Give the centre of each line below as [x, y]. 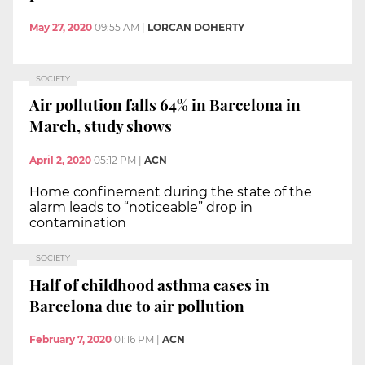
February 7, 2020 [70, 340]
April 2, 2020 [60, 160]
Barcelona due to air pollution [137, 305]
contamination [78, 222]
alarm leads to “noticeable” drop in [141, 207]
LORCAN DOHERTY [196, 27]
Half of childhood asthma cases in [150, 284]
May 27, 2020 [61, 27]
